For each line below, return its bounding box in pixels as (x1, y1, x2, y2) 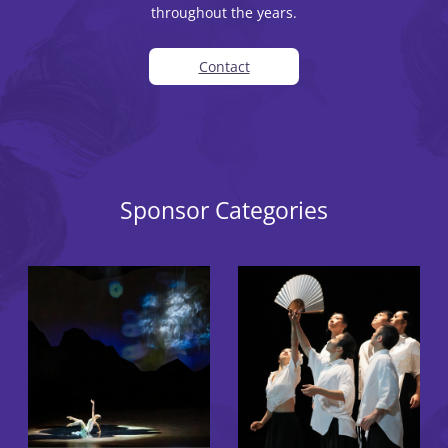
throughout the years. (151, 3, 297, 23)
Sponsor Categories (120, 195, 328, 227)
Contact (198, 57, 250, 77)
